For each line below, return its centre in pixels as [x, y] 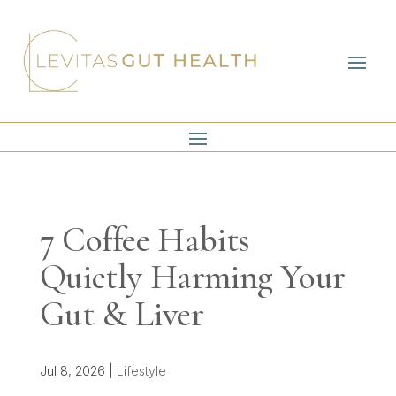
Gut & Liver [122, 313]
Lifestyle [141, 370]
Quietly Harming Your [192, 276]
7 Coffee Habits [145, 239]
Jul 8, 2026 [72, 370]
